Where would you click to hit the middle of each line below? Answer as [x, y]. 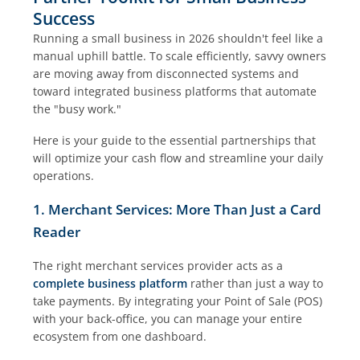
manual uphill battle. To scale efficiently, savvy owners [180, 55]
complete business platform [110, 284]
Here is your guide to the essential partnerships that [175, 140]
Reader [57, 232]
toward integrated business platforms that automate [175, 91]
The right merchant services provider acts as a [158, 266]
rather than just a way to [256, 284]
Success [64, 18]
